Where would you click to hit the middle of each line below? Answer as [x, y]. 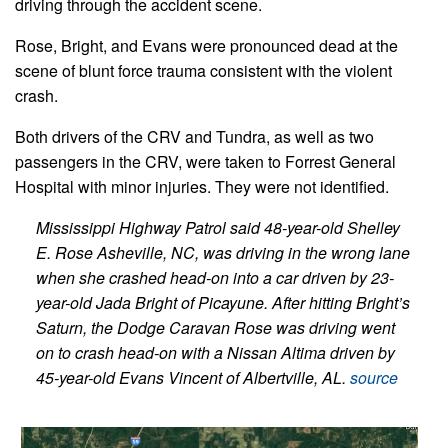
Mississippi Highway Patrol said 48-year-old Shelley [217, 227]
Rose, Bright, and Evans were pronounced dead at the [206, 45]
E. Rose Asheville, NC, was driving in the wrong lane [222, 252]
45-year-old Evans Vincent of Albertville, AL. [192, 377]
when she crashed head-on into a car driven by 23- [214, 277]
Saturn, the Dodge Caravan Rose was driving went [215, 327]
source [373, 377]
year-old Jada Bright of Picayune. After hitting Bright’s [222, 302]
